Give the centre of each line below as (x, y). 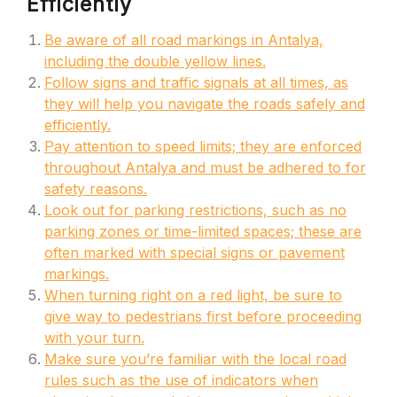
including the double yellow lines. (155, 61)
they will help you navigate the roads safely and (205, 104)
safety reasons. (96, 189)
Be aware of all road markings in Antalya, (184, 40)
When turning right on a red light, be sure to (193, 295)
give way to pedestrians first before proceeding (203, 316)
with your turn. (94, 338)
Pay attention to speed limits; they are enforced (203, 146)
